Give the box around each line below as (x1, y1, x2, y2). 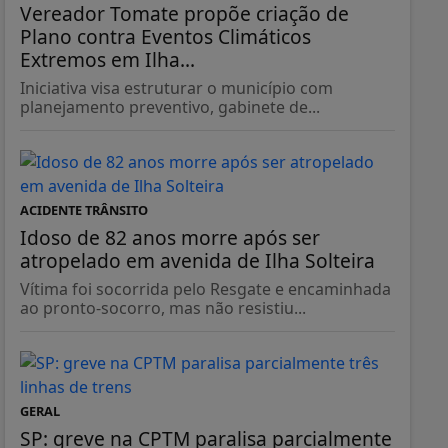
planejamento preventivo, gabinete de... (19, 96, 320, 119)
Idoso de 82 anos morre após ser (19, 224, 320, 252)
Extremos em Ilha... (19, 46, 195, 74)
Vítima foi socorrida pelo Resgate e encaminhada (19, 278, 391, 301)
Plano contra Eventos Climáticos (19, 23, 311, 51)
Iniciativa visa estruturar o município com (19, 77, 333, 100)
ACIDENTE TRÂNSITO (19, 201, 148, 220)
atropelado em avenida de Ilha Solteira (19, 247, 375, 275)
